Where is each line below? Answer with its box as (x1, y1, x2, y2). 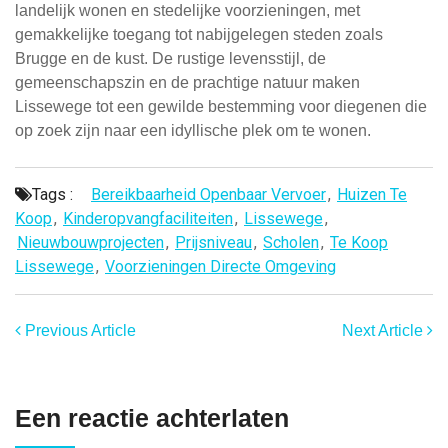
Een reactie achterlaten (15, 404, 289, 433)
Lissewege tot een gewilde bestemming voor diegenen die (15, 98, 427, 116)
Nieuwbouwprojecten (17, 233, 164, 253)
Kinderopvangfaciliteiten (63, 209, 233, 229)
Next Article (342, 322, 427, 340)
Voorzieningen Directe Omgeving (105, 257, 336, 277)
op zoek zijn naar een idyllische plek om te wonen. (15, 122, 371, 140)
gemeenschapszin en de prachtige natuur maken (15, 74, 360, 92)
